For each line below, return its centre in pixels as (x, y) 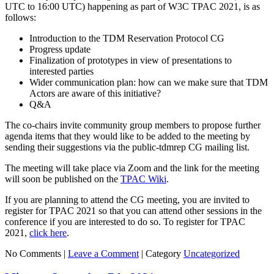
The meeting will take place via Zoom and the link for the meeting (132, 168)
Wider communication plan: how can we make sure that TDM (149, 83)
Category (163, 254)
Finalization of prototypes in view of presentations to (131, 61)
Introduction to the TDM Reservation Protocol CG (127, 39)
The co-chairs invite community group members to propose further (133, 125)
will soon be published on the (63, 179)
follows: (20, 18)
